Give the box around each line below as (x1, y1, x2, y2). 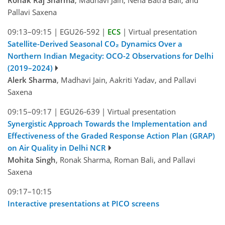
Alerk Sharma (8, 74, 57, 85)
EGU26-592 (59, 26, 100, 37)
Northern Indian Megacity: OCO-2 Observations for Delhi (8, 50, 213, 61)
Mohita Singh (8, 154, 56, 165)
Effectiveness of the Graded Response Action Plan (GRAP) (8, 130, 215, 141)
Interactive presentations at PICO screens (8, 198, 159, 208)
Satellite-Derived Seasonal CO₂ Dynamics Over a (8, 38, 182, 49)
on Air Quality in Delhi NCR (8, 142, 106, 153)
